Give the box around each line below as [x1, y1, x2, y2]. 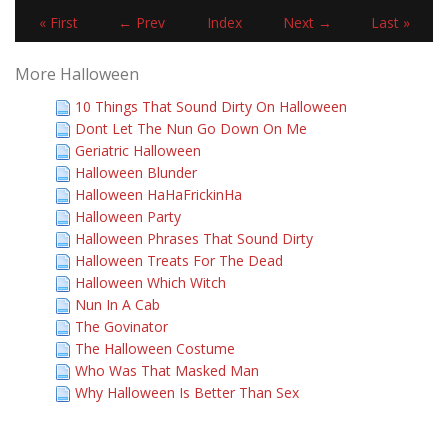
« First [38, 13, 78, 32]
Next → [283, 13, 332, 32]
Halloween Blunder [75, 163, 197, 182]
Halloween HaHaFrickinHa [75, 185, 242, 204]
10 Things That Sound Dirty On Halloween [75, 97, 347, 116]
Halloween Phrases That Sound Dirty [75, 229, 313, 248]
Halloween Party [75, 207, 181, 226]
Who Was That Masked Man [75, 361, 259, 380]
